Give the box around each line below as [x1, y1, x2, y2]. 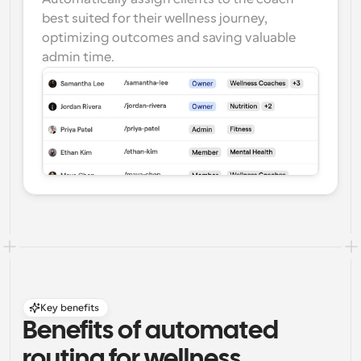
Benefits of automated [23, 320, 279, 343]
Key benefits [40, 302, 99, 313]
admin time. [42, 50, 114, 64]
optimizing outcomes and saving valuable [42, 31, 296, 45]
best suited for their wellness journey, [42, 11, 268, 26]
